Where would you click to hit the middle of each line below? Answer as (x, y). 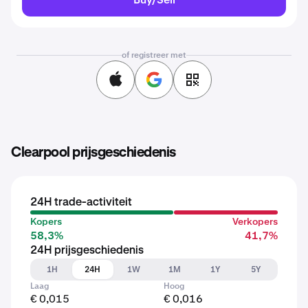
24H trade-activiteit (81, 203)
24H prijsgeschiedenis (87, 251)
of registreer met (154, 55)
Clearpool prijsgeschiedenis (93, 153)
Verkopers (255, 221)
